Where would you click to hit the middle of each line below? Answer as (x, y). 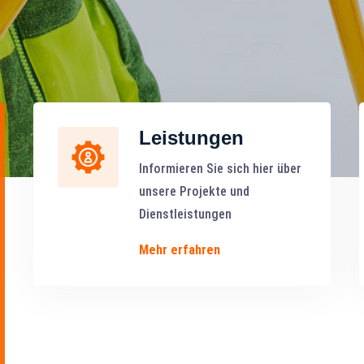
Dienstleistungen (185, 214)
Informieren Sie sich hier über (220, 168)
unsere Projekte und (194, 191)
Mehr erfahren (179, 249)
